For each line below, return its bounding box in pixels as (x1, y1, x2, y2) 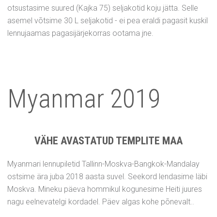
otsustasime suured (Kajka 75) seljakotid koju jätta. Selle (7, 3, 198, 13)
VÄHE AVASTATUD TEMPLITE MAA (34, 135, 183, 147)
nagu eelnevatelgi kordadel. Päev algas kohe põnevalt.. (7, 197, 194, 206)
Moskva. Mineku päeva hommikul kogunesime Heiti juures (7, 185, 202, 194)
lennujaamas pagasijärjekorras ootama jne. (7, 29, 155, 38)
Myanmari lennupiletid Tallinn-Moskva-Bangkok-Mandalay (7, 159, 200, 169)
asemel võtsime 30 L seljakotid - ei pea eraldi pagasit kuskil (7, 16, 208, 25)
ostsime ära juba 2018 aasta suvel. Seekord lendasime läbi (7, 172, 207, 181)
